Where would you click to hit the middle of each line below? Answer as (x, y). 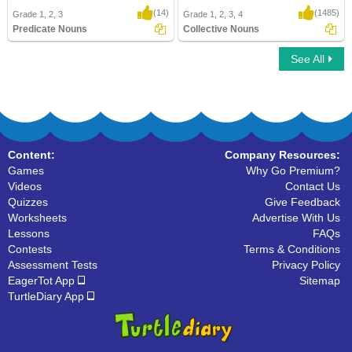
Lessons (29, 233)
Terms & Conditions (292, 249)
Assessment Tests (53, 265)
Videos (25, 186)
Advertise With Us (296, 218)
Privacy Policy (306, 265)
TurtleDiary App (48, 296)
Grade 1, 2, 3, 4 (213, 14)
